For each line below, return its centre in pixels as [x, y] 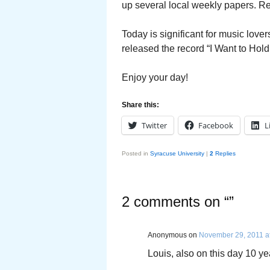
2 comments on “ [175, 202]
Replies [224, 153]
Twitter [154, 125]
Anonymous [167, 235]
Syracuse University [177, 153]
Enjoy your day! [155, 77]
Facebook [216, 125]
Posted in [135, 153]
